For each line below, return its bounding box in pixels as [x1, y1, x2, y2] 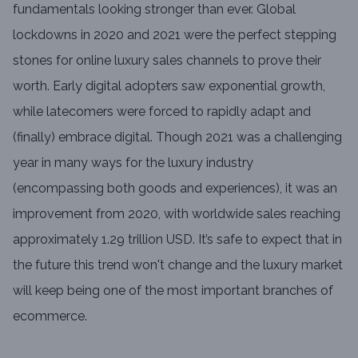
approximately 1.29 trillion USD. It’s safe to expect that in [13, 232, 342, 247]
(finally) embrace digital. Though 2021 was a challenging [13, 129, 342, 145]
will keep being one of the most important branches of [13, 283, 333, 298]
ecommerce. [13, 308, 87, 324]
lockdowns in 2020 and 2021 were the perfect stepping [13, 27, 336, 42]
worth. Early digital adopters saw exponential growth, [13, 78, 325, 93]
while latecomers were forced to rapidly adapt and [13, 104, 311, 119]
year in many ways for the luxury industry [13, 155, 253, 170]
